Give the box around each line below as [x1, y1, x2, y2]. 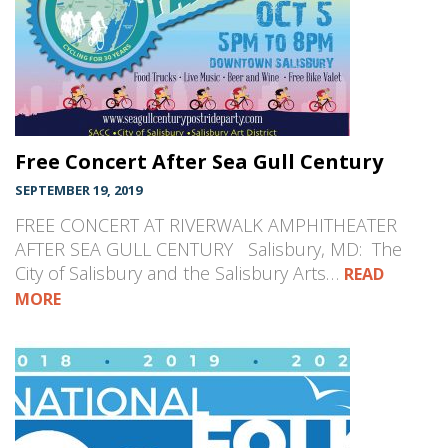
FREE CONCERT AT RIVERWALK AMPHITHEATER [15, 213, 397, 238]
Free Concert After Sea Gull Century [15, 148, 383, 176]
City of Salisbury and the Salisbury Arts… [15, 261, 344, 286]
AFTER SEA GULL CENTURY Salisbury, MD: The [15, 237, 402, 262]
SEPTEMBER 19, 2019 [15, 181, 142, 200]
